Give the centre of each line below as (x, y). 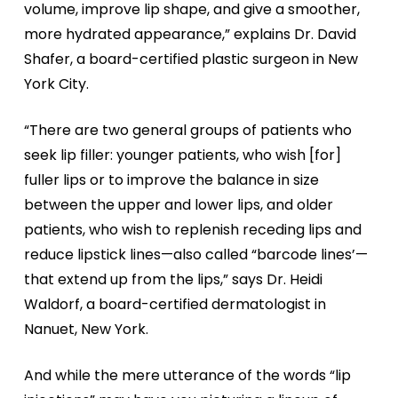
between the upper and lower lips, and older (178, 205)
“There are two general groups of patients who (187, 130)
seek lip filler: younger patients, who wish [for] (182, 155)
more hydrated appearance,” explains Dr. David (190, 34)
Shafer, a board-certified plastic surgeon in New (191, 59)
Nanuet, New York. (86, 329)
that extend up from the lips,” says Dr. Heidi (173, 279)
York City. (56, 84)
